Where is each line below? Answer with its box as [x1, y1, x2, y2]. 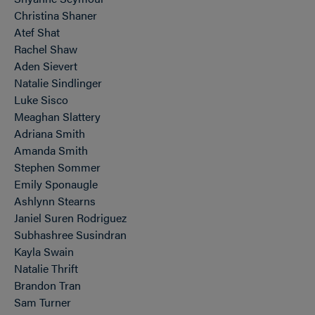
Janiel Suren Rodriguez [14, 210, 127, 226]
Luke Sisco [14, 91, 68, 108]
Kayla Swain [14, 243, 74, 259]
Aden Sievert [14, 58, 77, 74]
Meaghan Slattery [14, 108, 101, 124]
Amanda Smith [14, 142, 88, 158]
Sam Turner [14, 294, 71, 310]
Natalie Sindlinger [14, 75, 102, 91]
